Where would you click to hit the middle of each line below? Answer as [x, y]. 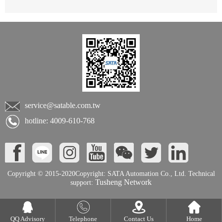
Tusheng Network [122, 182]
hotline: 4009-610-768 [60, 120]
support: [82, 182]
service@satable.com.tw [63, 105]
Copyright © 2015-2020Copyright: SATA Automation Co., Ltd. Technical [111, 173]
